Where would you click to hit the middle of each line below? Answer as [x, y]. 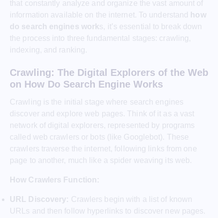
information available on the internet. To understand [100, 15]
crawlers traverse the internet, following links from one [103, 148]
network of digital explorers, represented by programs [102, 125]
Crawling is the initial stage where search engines [97, 102]
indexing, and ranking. [49, 50]
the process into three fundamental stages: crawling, [100, 38]
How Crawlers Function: [55, 180]
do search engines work [55, 26]
